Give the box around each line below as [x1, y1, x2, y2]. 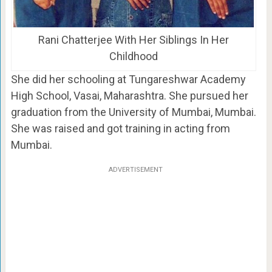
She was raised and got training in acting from [10, 122, 230, 135]
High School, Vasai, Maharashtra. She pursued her [10, 89, 248, 103]
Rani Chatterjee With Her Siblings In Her [38, 33, 229, 47]
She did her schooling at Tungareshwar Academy [10, 73, 246, 86]
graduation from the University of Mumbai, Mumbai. [10, 106, 256, 119]
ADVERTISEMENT [109, 166, 163, 174]
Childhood [109, 50, 158, 63]
